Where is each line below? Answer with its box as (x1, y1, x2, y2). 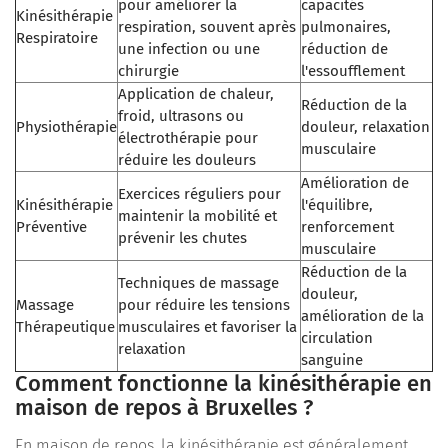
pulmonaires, (301, 17, 391, 36)
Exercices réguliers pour (118, 184, 281, 203)
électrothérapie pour (118, 128, 258, 147)
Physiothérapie (16, 117, 117, 136)
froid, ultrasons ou (118, 106, 244, 125)
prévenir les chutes (118, 228, 247, 247)
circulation (301, 328, 373, 347)
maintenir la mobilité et (118, 206, 277, 225)
